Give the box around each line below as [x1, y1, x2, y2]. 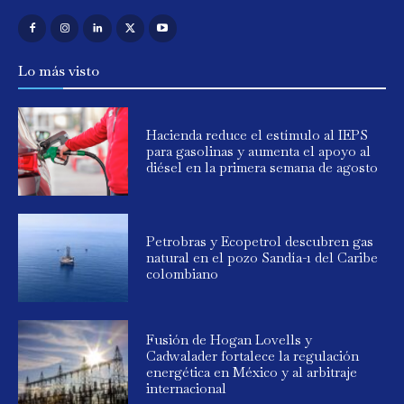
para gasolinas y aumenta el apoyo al [146, 142, 372, 160]
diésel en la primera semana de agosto [146, 158, 379, 176]
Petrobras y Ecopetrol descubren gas [146, 232, 374, 250]
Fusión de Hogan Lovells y [146, 330, 313, 348]
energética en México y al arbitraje [146, 363, 358, 381]
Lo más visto [18, 60, 99, 80]
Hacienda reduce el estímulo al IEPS [146, 125, 369, 143]
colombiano [146, 264, 219, 282]
